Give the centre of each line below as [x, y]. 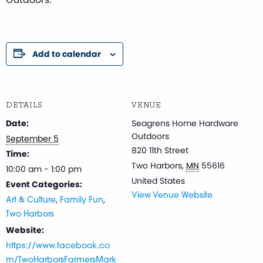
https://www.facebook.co [58, 246]
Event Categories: [44, 184]
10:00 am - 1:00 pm [44, 169]
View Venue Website [172, 195]
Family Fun [82, 200]
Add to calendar [67, 54]
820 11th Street [160, 150]
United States [158, 181]
